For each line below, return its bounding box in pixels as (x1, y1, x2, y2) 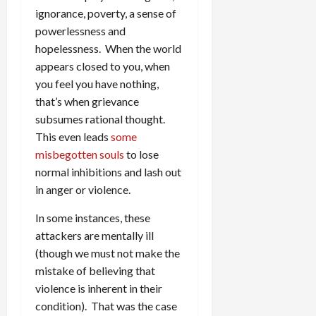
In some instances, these (35, 210, 150, 224)
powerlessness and (35, 23, 126, 37)
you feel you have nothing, (35, 76, 159, 90)
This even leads (35, 129, 111, 143)
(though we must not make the (35, 245, 180, 260)
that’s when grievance (35, 94, 139, 108)
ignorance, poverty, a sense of (35, 6, 176, 20)
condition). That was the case (35, 298, 177, 312)
